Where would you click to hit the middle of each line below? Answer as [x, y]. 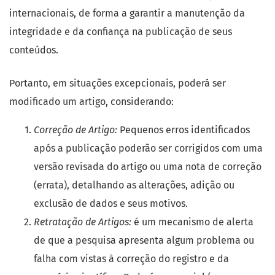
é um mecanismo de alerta [192, 222]
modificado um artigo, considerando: [91, 102]
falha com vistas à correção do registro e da [131, 259]
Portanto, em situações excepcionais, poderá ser [118, 83]
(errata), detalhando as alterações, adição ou [134, 185]
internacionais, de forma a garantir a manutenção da [127, 13]
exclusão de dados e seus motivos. [111, 203]
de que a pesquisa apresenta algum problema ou [144, 240]
